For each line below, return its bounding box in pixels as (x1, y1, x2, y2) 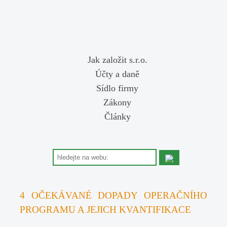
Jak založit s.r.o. (87, 55, 147, 65)
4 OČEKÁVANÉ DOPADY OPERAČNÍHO (20, 190, 207, 201)
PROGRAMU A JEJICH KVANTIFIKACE (20, 204, 191, 215)
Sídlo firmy (96, 83, 138, 93)
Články (104, 111, 131, 122)
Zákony (103, 97, 131, 107)
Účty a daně (95, 69, 139, 79)
